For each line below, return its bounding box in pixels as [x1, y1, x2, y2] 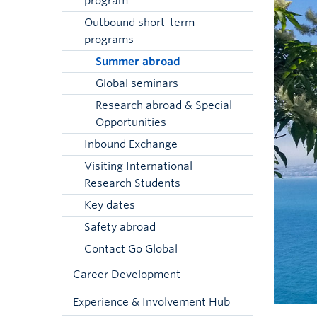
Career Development [73, 268, 180, 281]
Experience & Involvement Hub [73, 296, 230, 309]
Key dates [84, 199, 135, 212]
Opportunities [96, 116, 166, 129]
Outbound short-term [84, 16, 195, 29]
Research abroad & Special [96, 99, 232, 112]
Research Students [84, 177, 180, 190]
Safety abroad [84, 221, 156, 234]
